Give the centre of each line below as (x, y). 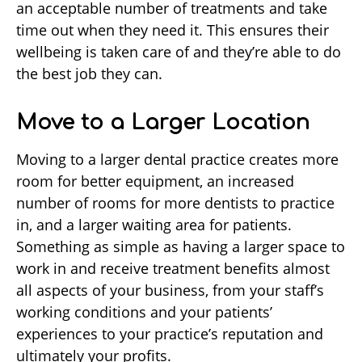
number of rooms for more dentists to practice (175, 203)
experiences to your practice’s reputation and (170, 334)
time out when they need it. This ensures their (173, 30)
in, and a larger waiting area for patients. (154, 225)
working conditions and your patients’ (144, 312)
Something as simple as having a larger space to (181, 247)
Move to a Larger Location (163, 123)
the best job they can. (91, 74)
